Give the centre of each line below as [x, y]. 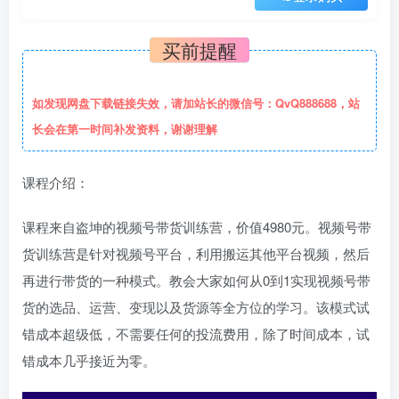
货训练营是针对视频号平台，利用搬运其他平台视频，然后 [196, 253]
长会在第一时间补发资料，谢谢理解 [125, 129]
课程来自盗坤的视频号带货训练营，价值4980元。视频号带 [197, 227]
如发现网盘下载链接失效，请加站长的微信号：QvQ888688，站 [196, 103]
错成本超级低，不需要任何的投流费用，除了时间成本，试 [196, 334]
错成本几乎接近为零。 [89, 360]
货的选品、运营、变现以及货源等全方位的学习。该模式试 [196, 307]
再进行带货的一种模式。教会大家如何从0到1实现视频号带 [196, 280]
